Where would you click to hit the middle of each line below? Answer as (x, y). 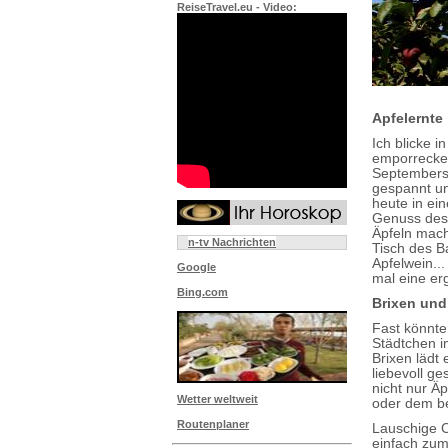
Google (196, 267)
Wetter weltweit (217, 399)
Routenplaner (213, 424)
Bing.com (202, 292)
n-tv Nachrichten (232, 242)
